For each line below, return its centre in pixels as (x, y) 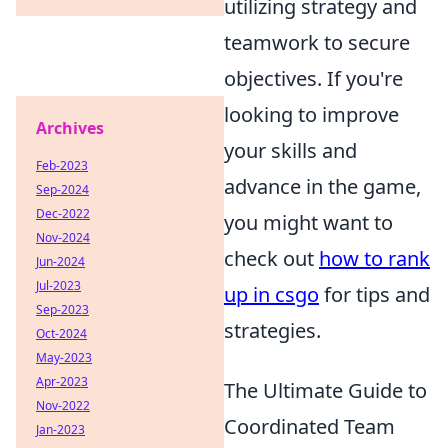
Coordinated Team (309, 427)
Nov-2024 (63, 237)
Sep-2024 (62, 189)
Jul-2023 (58, 285)
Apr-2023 (62, 381)
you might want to (308, 223)
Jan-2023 (60, 429)
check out (271, 259)
